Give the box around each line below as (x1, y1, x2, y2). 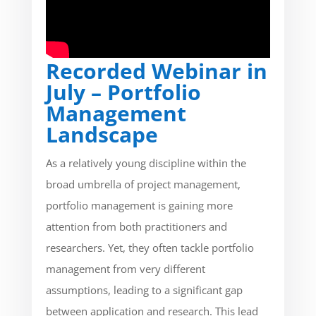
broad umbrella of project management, (45, 177, 241, 191)
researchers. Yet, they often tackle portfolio (45, 241, 254, 255)
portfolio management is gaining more (45, 198, 233, 212)
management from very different (45, 262, 205, 276)
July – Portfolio (45, 78, 201, 107)
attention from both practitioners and (45, 219, 227, 233)
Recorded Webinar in (45, 56, 267, 85)
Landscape (45, 120, 164, 149)
